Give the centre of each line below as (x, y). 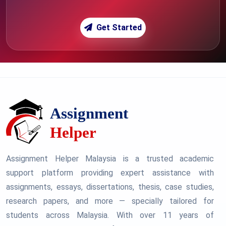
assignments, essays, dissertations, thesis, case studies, (110, 187)
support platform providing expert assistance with (110, 173)
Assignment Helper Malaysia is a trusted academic (110, 158)
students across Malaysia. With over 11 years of (110, 215)
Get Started (119, 27)
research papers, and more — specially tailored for (110, 201)
